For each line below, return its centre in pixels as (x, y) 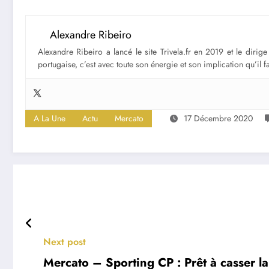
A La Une (50, 118)
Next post (65, 241)
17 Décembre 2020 (218, 118)
